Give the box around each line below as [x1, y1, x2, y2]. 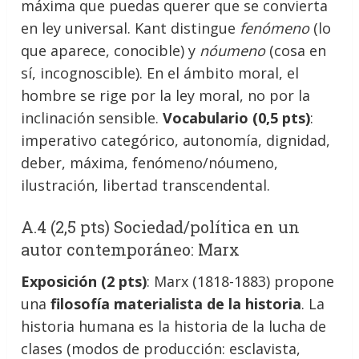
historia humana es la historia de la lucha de [21, 316, 327, 336]
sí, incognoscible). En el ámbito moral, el [21, 63, 300, 83]
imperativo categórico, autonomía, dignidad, [21, 130, 331, 150]
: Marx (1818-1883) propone [147, 271, 335, 291]
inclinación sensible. [21, 107, 163, 127]
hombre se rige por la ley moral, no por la [21, 85, 311, 105]
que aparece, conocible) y [21, 40, 200, 60]
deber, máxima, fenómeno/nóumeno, [21, 152, 279, 172]
